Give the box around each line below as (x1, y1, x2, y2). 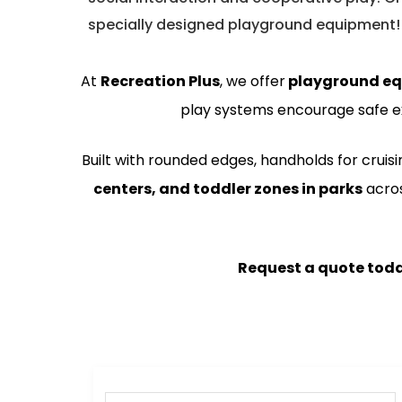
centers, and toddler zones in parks (92, 178, 363, 199)
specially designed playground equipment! (87, 13, 400, 35)
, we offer (219, 70, 285, 92)
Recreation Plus (100, 70, 220, 92)
